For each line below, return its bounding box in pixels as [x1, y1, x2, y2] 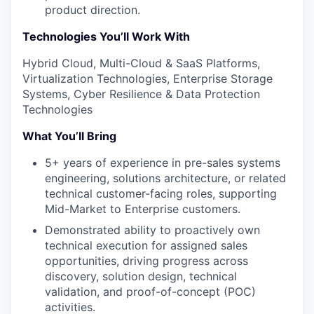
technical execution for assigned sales [45, 238, 247, 252]
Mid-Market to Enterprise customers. [45, 202, 240, 216]
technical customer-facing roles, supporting [45, 186, 277, 200]
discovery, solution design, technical [45, 269, 237, 283]
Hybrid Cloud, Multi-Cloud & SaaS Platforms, [22, 56, 260, 70]
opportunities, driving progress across [45, 254, 248, 268]
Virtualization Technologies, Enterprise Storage [22, 71, 273, 86]
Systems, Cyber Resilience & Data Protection [22, 87, 260, 101]
